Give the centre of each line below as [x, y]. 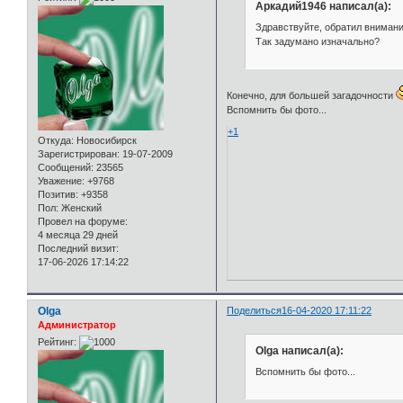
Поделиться [255, 310]
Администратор [77, 325]
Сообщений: [66, 168]
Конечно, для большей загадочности [312, 96]
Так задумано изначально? [317, 42]
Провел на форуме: [83, 222]
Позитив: [58, 195]
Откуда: [56, 141]
